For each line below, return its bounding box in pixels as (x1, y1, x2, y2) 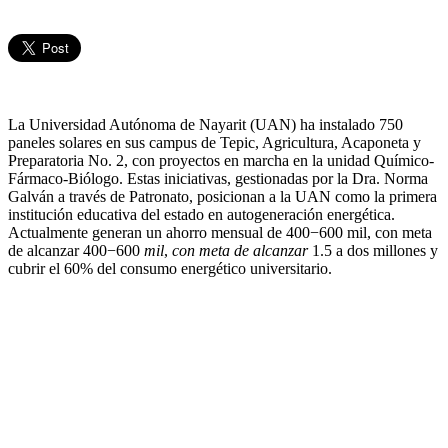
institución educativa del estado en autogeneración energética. (8, 206, 395, 224)
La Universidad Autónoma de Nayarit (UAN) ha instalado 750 (8, 116, 403, 134)
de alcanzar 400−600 (8, 242, 144, 260)
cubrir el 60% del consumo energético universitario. (8, 260, 332, 278)
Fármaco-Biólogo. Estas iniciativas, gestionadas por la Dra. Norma (8, 170, 428, 188)
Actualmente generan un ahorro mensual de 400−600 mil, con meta (8, 224, 432, 242)
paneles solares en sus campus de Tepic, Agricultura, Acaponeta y (8, 134, 421, 152)
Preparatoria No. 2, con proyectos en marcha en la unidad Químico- (8, 152, 434, 170)
